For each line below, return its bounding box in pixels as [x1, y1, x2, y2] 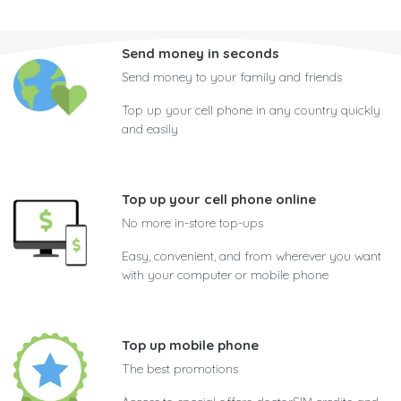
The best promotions [122, 361, 238, 377]
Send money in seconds [122, 45, 279, 62]
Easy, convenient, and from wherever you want [122, 248, 381, 264]
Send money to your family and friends [122, 69, 342, 85]
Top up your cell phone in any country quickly [122, 102, 380, 118]
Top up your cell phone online [122, 191, 316, 208]
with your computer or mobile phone [122, 267, 328, 283]
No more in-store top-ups [122, 215, 263, 231]
